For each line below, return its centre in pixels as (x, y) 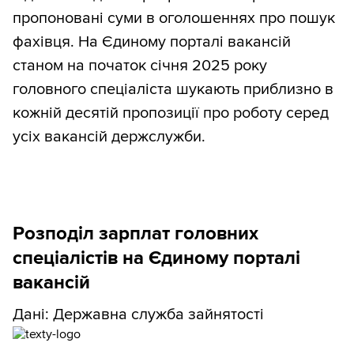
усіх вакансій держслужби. (109, 136)
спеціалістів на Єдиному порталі (156, 258)
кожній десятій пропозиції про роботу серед (171, 113)
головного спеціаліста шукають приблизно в (173, 89)
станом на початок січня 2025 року (140, 65)
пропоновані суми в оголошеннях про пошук (174, 18)
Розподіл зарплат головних (136, 233)
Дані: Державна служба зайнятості (138, 314)
